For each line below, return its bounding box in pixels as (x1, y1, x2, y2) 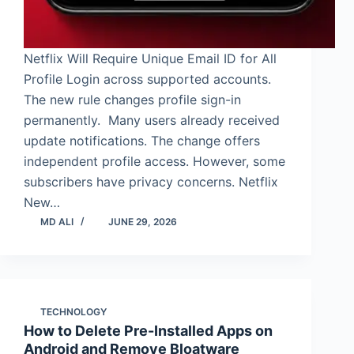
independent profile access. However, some (24, 153, 285, 170)
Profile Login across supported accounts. (24, 71, 271, 88)
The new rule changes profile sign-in (24, 92, 241, 108)
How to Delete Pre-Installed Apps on (24, 322, 273, 340)
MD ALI (40, 216, 73, 228)
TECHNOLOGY (40, 306, 107, 318)
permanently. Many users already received (24, 112, 280, 129)
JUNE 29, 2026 (108, 216, 177, 228)
